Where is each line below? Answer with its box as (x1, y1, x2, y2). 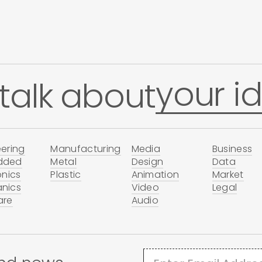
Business (212, 142, 253, 156)
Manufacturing (50, 142, 121, 156)
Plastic (50, 168, 81, 182)
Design (131, 155, 164, 169)
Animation (131, 168, 180, 182)
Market (212, 168, 244, 182)
